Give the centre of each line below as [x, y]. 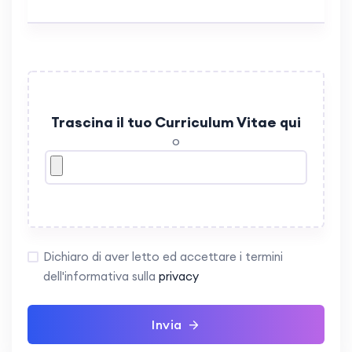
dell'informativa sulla [101, 277]
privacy [179, 277]
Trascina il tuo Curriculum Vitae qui [176, 123]
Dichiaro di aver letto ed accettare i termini [163, 257]
